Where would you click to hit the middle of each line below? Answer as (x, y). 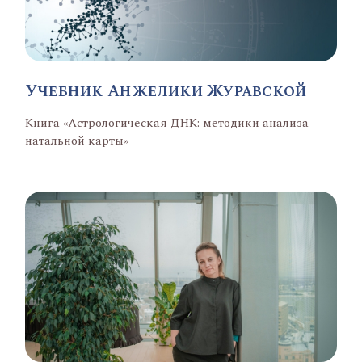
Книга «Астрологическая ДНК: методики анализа (167, 123)
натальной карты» (77, 141)
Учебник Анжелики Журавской (166, 91)
